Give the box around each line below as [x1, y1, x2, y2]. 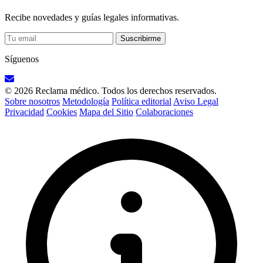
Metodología [62, 96, 109, 106]
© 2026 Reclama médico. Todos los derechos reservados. [5, 85, 217, 96]
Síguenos [5, 53, 39, 64]
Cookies [46, 106, 77, 117]
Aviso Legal [173, 96, 218, 106]
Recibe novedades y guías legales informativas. [5, 12, 179, 22]
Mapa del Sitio [79, 106, 133, 117]
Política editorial [112, 96, 171, 106]
